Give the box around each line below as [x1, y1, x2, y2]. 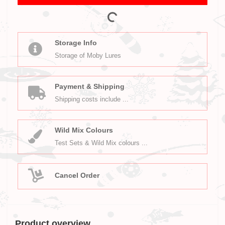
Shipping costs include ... [55, 95, 129, 103]
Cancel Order [55, 171, 99, 179]
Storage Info [55, 39, 97, 47]
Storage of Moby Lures [55, 52, 121, 59]
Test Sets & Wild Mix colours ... [55, 139, 148, 147]
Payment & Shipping [55, 82, 125, 90]
